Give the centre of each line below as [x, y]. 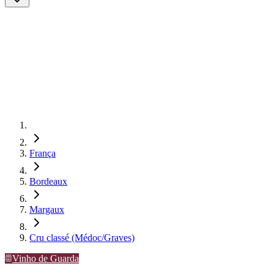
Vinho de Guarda [46, 258]
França [43, 153]
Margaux [47, 209]
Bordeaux [48, 181]
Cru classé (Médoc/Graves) [82, 238]
